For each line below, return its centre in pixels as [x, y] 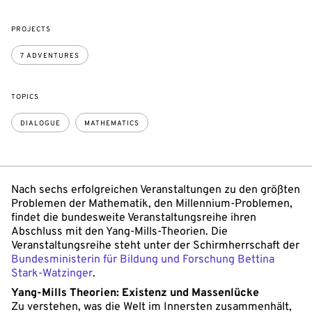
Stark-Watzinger [52, 273]
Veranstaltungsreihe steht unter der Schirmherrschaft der [155, 245]
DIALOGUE [40, 123]
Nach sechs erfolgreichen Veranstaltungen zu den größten [156, 190]
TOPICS [25, 97]
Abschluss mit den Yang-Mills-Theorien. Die [119, 232]
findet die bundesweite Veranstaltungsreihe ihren [134, 218]
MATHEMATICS [112, 123]
